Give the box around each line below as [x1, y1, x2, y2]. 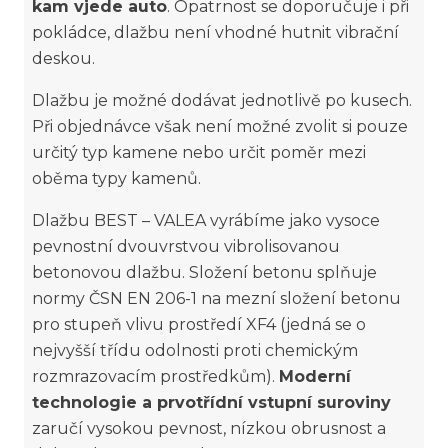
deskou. [32, 49, 95, 68]
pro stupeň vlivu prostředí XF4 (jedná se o [32, 315, 366, 334]
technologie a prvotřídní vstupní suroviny [32, 393, 391, 412]
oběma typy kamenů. [32, 169, 201, 188]
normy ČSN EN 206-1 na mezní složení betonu [32, 289, 401, 308]
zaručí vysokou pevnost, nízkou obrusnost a [32, 419, 386, 438]
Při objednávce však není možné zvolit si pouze [32, 117, 408, 136]
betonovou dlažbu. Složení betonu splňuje [32, 263, 377, 282]
